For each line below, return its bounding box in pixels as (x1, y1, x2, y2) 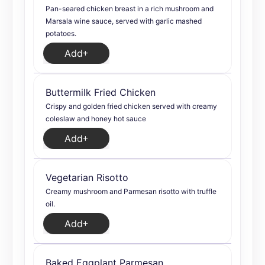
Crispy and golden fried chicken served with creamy (46, 102, 217, 111)
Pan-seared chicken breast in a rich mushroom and (46, 4, 214, 13)
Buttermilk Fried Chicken (46, 86, 156, 98)
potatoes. (46, 29, 76, 38)
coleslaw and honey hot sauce (46, 114, 146, 123)
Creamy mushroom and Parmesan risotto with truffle (46, 187, 216, 196)
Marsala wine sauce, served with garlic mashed (46, 17, 202, 25)
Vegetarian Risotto (46, 172, 128, 183)
